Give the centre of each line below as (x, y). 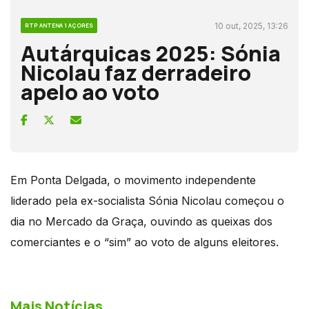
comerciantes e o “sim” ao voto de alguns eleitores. (144, 242)
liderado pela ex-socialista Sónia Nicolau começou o (147, 200)
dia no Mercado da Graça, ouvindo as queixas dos (141, 221)
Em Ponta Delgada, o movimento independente (133, 180)
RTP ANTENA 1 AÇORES (59, 25)
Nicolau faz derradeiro (136, 72)
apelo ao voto (90, 91)
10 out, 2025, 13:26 (251, 26)
